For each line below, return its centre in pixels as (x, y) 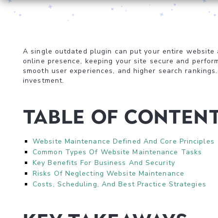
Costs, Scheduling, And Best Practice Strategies (119, 184)
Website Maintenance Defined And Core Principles (124, 141)
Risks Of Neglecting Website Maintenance (109, 173)
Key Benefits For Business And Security (104, 163)
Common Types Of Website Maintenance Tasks (118, 152)
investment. (44, 81)
